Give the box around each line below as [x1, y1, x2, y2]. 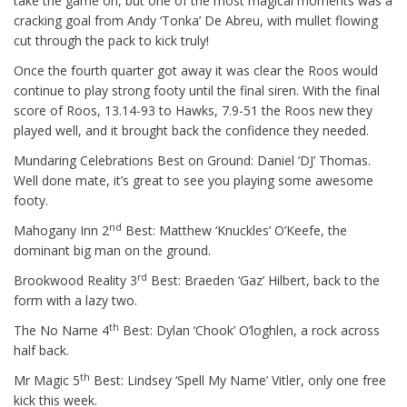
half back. [14, 342, 69, 360]
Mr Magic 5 [14, 372, 80, 390]
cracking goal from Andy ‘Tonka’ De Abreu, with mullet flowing [14, 12, 378, 30]
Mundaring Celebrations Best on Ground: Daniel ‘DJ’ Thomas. [14, 152, 371, 170]
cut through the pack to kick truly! [14, 32, 209, 50]
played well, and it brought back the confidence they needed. [14, 122, 369, 140]
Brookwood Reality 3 [14, 272, 137, 290]
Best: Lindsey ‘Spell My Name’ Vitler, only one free [90, 372, 386, 390]
